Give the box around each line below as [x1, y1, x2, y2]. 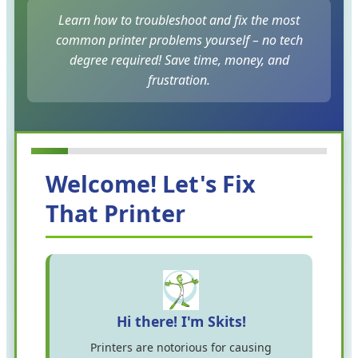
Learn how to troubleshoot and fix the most [58, 11, 300, 30]
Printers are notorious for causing [90, 340, 272, 356]
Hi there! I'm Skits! [116, 312, 246, 332]
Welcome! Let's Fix [46, 168, 256, 200]
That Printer [46, 197, 185, 229]
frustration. [148, 71, 210, 89]
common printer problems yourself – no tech [55, 31, 303, 50]
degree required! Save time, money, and [69, 51, 289, 70]
